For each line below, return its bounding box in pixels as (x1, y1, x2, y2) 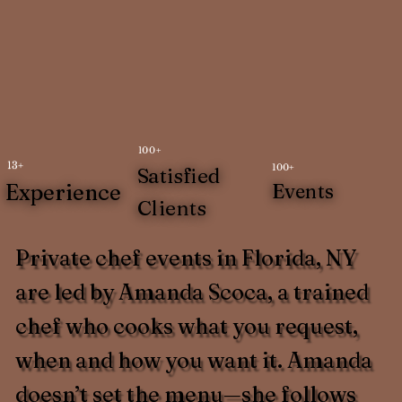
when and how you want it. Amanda (14, 346, 372, 373)
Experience (4, 179, 121, 206)
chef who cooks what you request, (14, 312, 358, 339)
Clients (137, 196, 207, 221)
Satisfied (137, 163, 221, 188)
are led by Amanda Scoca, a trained (14, 278, 369, 305)
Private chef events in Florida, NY (14, 244, 356, 271)
